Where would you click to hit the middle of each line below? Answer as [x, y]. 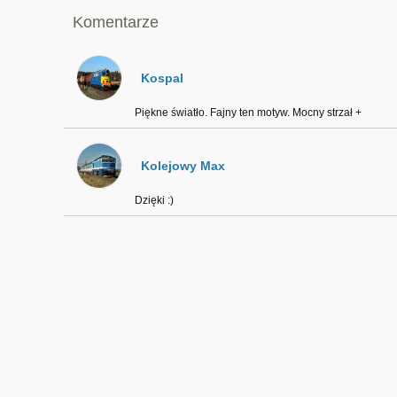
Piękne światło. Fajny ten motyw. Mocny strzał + [248, 113]
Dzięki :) [154, 200]
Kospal [162, 78]
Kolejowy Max [183, 166]
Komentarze [115, 22]
